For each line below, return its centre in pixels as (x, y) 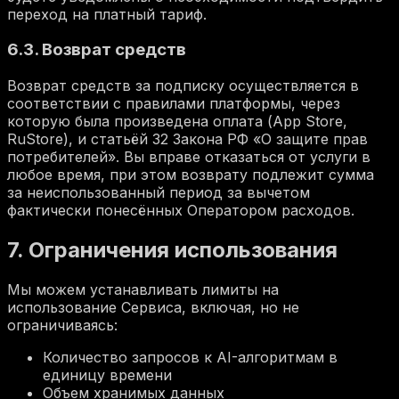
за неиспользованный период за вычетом (159, 193)
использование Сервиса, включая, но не (153, 307)
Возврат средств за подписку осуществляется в (183, 86)
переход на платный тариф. (107, 14)
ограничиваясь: (62, 325)
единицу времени (107, 375)
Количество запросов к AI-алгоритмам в (190, 357)
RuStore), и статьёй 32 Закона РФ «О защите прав (187, 139)
